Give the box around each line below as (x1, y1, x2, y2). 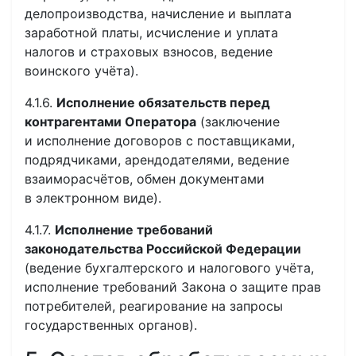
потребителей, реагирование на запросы (25, 298, 283, 314)
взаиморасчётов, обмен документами (25, 171, 265, 187)
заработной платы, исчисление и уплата (25, 25, 278, 41)
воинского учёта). (25, 63, 138, 79)
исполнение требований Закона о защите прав (25, 279, 321, 295)
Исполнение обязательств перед (56, 95, 270, 110)
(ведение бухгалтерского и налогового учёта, (25, 260, 314, 276)
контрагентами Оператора (25, 114, 196, 130)
